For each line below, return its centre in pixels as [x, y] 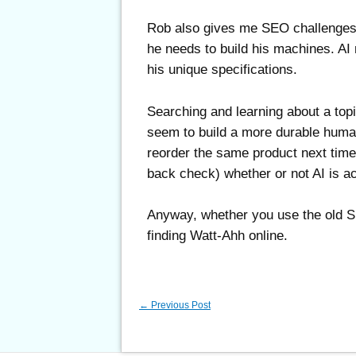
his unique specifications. [222, 69]
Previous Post [180, 306]
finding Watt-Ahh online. [217, 236]
